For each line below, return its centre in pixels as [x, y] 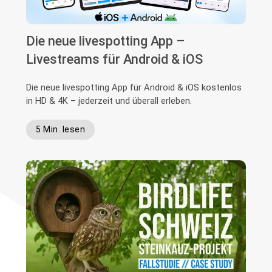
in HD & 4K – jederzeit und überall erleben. [109, 101]
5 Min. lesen [61, 130]
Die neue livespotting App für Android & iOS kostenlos [134, 88]
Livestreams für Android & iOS [115, 59]
